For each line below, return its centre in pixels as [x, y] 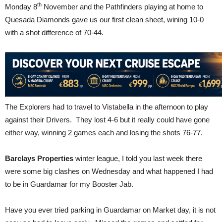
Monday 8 [21, 6]
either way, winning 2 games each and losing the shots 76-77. [104, 132]
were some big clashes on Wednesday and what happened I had [109, 171]
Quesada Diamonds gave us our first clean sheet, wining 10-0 [104, 19]
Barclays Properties [39, 158]
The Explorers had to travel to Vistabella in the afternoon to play [107, 107]
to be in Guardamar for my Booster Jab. [69, 184]
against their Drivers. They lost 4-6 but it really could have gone [107, 119]
